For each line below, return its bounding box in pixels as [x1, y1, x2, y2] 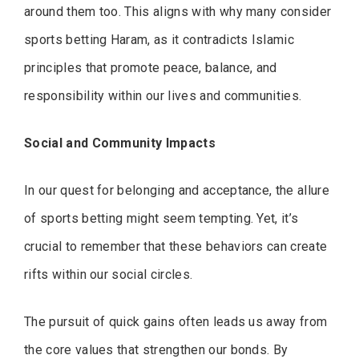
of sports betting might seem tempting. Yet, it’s [24, 211, 299, 227]
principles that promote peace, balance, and [24, 60, 277, 76]
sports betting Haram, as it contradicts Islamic [24, 32, 295, 48]
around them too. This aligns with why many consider [24, 4, 332, 20]
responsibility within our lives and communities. [24, 88, 302, 104]
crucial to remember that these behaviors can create [24, 239, 328, 255]
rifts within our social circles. [24, 267, 193, 283]
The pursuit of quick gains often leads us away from [24, 314, 328, 330]
